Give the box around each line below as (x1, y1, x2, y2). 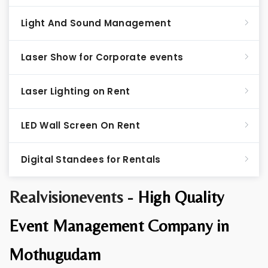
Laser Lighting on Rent (21, 85, 130, 98)
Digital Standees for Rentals (21, 153, 161, 166)
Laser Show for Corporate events (21, 51, 184, 63)
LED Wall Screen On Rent (21, 119, 140, 132)
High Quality (137, 187, 224, 206)
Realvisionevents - (9, 187, 138, 206)
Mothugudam (9, 245, 101, 264)
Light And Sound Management (21, 17, 171, 29)
